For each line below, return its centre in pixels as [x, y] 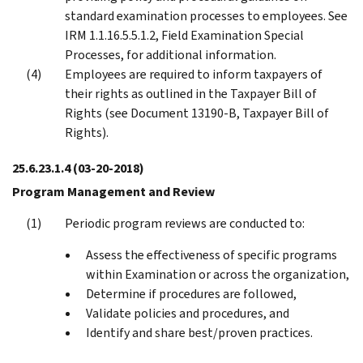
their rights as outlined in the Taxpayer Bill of [191, 93]
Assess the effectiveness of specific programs [211, 254]
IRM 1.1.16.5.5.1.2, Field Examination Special [184, 35]
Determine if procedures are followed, [191, 293]
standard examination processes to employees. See [206, 15]
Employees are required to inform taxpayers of [194, 74]
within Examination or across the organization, [218, 274]
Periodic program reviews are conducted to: [185, 223]
